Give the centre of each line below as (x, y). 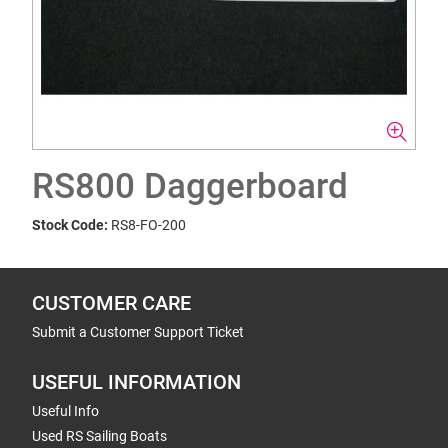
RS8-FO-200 (148, 225)
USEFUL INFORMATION (136, 382)
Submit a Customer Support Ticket (138, 332)
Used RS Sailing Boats (99, 436)
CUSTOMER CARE (111, 303)
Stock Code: (70, 225)
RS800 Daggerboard (190, 186)
